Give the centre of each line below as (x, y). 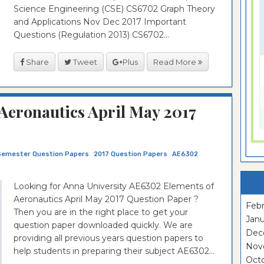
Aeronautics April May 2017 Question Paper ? (106, 199)
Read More (176, 62)
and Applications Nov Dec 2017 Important (100, 22)
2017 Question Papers (131, 154)
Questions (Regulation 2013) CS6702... (91, 35)
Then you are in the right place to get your (101, 212)
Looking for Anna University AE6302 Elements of (114, 186)
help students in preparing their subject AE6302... (114, 251)
